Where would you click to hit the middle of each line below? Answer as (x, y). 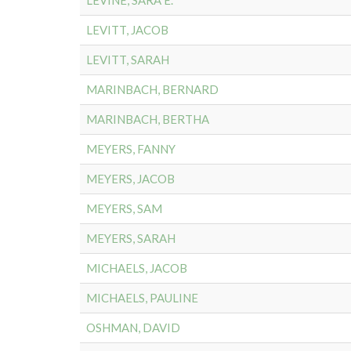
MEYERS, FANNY (131, 149)
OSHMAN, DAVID (133, 327)
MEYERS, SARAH (131, 238)
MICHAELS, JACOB (137, 268)
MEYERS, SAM (124, 208)
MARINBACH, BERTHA (148, 119)
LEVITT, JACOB (127, 30)
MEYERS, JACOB (130, 179)
